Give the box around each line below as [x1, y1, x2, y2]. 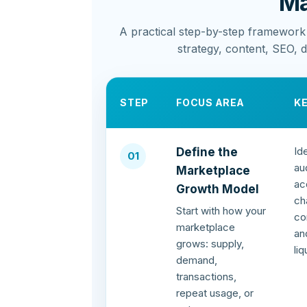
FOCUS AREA [176, 97, 245, 109]
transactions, [176, 270, 237, 284]
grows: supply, [176, 237, 245, 251]
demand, [176, 254, 218, 267]
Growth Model [176, 182, 260, 197]
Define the [176, 145, 238, 160]
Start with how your [176, 204, 267, 218]
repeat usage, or [176, 286, 254, 300]
